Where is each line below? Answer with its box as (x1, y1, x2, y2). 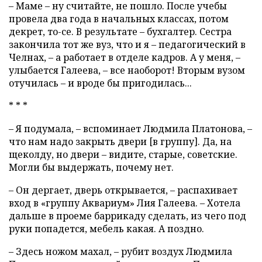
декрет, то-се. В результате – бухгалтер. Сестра (9, 25, 232, 38)
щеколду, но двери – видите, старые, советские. (9, 147, 237, 161)
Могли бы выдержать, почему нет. (9, 160, 174, 174)
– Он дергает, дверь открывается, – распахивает (9, 183, 237, 196)
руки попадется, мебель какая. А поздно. (9, 222, 204, 235)
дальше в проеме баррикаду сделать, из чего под (9, 209, 246, 222)
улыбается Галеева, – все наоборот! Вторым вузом (9, 63, 245, 77)
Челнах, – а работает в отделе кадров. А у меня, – (9, 50, 240, 64)
